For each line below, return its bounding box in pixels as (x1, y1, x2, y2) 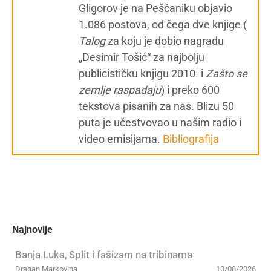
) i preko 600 (161, 83, 220, 96)
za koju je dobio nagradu (105, 34, 224, 47)
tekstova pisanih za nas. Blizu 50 (79, 100, 234, 113)
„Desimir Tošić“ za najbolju (79, 51, 204, 64)
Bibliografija (163, 132, 219, 145)
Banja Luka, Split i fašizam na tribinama (15, 249, 192, 261)
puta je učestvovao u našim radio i (79, 116, 241, 129)
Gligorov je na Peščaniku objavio (79, 2, 232, 15)
